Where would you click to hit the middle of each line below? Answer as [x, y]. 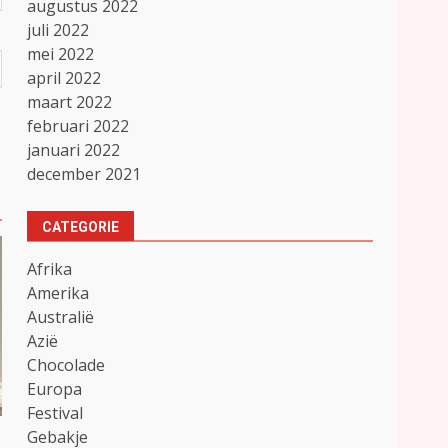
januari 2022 [74, 150]
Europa [55, 389]
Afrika [50, 269]
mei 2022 [61, 54]
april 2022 [64, 78]
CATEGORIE [81, 227]
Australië [61, 317]
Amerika [58, 293]
